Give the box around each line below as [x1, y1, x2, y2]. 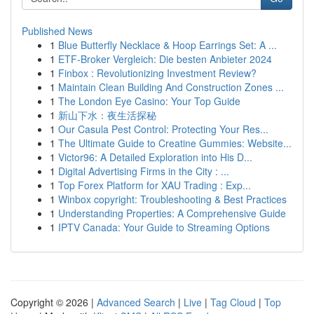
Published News [22, 24, 93, 38]
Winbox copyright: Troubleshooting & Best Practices [58, 192, 287, 206]
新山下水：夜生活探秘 [58, 108, 156, 122]
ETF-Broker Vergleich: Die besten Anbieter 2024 [58, 52, 272, 66]
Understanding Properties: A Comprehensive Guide [58, 206, 286, 220]
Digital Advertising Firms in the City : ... [58, 164, 229, 178]
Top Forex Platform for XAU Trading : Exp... [58, 178, 251, 192]
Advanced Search [97, 295, 175, 309]
